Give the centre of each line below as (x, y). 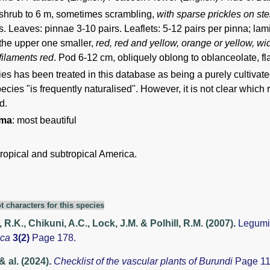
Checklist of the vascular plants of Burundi (144, 261)
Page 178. (53, 237)
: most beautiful (44, 120)
